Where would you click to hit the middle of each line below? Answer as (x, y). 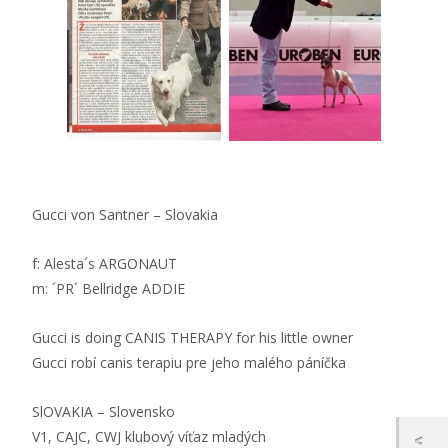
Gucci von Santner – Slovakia (125, 215)
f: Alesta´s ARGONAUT (104, 264)
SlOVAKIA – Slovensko (103, 412)
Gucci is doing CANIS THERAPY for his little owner (192, 338)
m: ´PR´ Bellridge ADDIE (108, 289)
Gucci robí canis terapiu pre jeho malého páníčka (189, 363)
